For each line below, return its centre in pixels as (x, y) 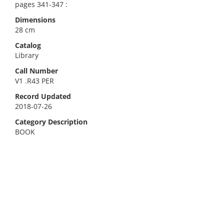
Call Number (36, 71)
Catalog (28, 45)
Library (27, 55)
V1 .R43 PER (34, 81)
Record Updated (43, 96)
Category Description (51, 122)
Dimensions (35, 20)
